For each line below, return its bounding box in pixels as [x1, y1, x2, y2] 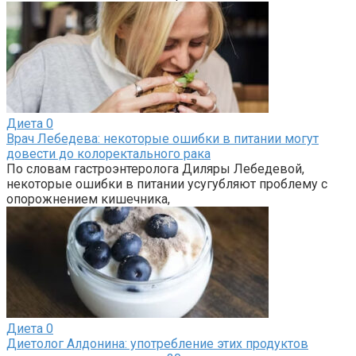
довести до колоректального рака [6, 145, 211, 161]
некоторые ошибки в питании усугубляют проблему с [6, 176, 327, 192]
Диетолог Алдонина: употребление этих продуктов [6, 335, 308, 351]
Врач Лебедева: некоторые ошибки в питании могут [6, 130, 319, 146]
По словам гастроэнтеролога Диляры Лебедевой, [6, 161, 304, 176]
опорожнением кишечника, [6, 191, 170, 207]
